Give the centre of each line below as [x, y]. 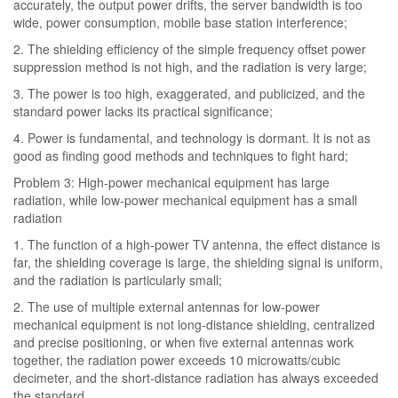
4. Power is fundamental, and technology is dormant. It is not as [192, 138]
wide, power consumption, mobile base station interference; [180, 22]
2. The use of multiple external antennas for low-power [167, 306]
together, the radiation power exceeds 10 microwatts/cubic [177, 360]
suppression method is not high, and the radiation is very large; [190, 67]
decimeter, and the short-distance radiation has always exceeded [196, 378]
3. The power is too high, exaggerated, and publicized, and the [189, 93]
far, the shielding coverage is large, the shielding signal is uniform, [198, 262]
